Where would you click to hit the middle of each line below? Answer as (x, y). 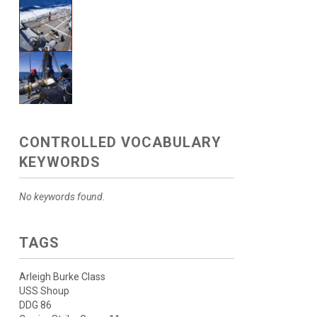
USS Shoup (44, 291)
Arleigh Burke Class (62, 277)
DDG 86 (35, 305)
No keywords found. (62, 197)
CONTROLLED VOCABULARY (120, 142)
